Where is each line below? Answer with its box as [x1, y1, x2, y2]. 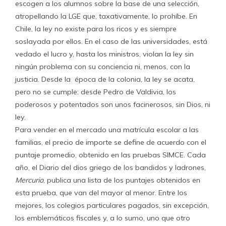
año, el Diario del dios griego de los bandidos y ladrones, [15, 163, 206, 172]
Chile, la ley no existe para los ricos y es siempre [15, 24, 177, 33]
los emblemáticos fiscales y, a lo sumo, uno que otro [15, 213, 190, 222]
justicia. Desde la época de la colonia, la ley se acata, [15, 75, 195, 84]
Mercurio [15, 176, 43, 185]
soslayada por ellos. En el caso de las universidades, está [15, 37, 207, 46]
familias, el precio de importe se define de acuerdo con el [15, 138, 206, 147]
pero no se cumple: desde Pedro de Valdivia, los [15, 87, 176, 96]
